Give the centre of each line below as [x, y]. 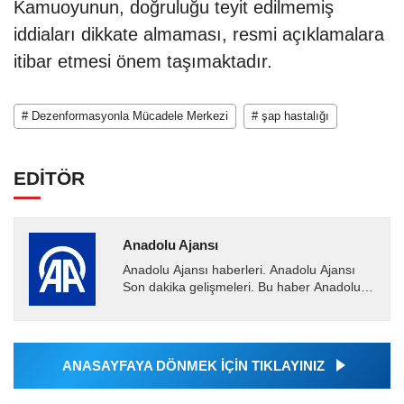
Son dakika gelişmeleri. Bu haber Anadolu [241, 287]
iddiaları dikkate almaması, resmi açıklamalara [199, 34]
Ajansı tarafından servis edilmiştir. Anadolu [243, 304]
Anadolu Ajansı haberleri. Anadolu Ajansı [239, 270]
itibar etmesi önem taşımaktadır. [143, 61]
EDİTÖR [49, 178]
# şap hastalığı [290, 115]
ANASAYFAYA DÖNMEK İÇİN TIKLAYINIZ [193, 365]
